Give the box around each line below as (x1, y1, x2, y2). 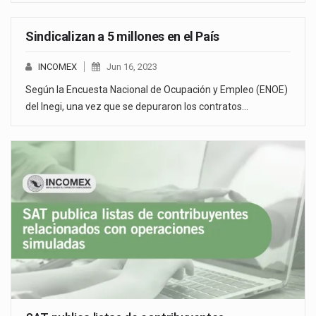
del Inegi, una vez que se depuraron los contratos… (25, 100, 248, 112)
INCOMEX (38, 61, 77, 72)
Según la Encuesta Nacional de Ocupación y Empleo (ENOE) (25, 83, 288, 95)
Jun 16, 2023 (107, 61, 157, 72)
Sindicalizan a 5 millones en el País (25, 28, 220, 44)
